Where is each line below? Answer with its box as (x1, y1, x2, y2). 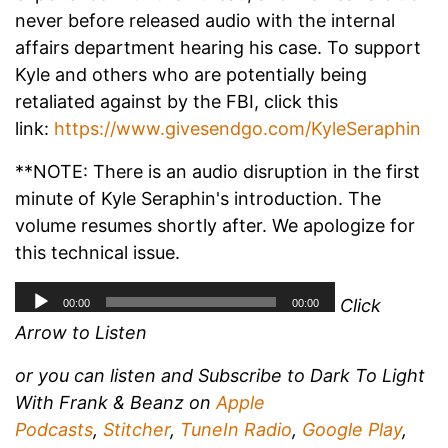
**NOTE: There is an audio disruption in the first (15, 161, 420, 183)
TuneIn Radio (180, 419, 292, 441)
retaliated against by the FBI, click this (15, 91, 338, 113)
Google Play (302, 419, 402, 441)
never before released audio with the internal (15, 10, 395, 32)
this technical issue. (15, 242, 180, 264)
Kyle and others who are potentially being (15, 64, 367, 86)
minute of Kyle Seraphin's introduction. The (15, 188, 381, 210)
